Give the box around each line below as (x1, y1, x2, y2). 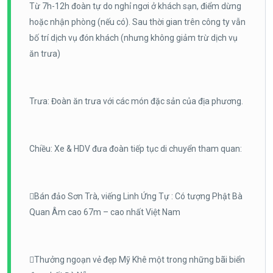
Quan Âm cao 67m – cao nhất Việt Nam (29, 207, 180, 217)
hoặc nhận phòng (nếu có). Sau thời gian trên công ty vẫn (29, 16, 246, 27)
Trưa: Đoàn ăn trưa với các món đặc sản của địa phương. (29, 96, 243, 106)
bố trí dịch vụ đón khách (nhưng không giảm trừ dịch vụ (29, 32, 238, 43)
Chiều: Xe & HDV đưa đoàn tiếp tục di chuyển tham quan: (29, 143, 242, 154)
